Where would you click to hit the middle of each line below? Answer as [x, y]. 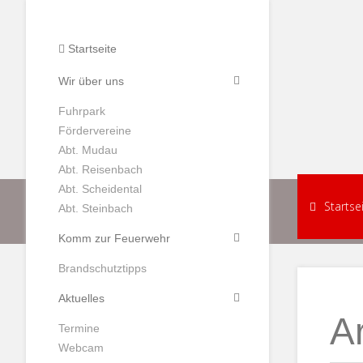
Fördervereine [95, 130]
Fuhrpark [82, 111]
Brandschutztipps [102, 268]
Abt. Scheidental [100, 189]
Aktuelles [81, 298]
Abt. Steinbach [96, 208]
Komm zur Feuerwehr [114, 238]
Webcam [81, 348]
